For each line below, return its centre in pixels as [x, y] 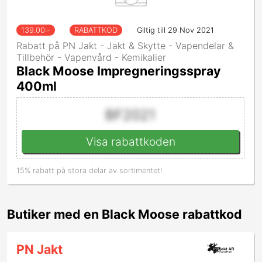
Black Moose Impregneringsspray [118, 71]
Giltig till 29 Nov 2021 [175, 30]
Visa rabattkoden [130, 142]
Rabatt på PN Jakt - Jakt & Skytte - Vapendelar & [125, 46]
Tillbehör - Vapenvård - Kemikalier [91, 58]
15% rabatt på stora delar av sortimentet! [89, 171]
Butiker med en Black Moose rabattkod [125, 214]
